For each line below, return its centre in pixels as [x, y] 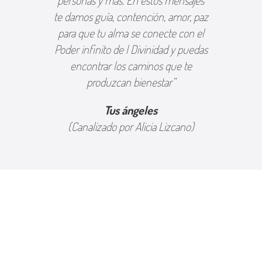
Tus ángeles [131, 110]
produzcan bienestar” [131, 82]
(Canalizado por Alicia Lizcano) [131, 126]
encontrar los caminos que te [131, 65]
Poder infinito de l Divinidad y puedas [131, 49]
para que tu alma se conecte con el [131, 33]
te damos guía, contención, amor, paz [131, 16]
